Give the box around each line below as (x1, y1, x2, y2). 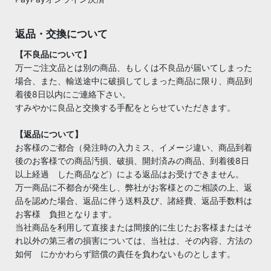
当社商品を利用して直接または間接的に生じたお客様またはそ (15, 221, 252, 232)
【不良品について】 (15, 48, 91, 59)
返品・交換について (15, 27, 108, 40)
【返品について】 (15, 128, 83, 139)
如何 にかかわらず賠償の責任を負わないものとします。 (15, 248, 235, 259)
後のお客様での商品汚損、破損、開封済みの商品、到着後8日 (15, 155, 249, 166)
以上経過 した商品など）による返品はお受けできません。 (15, 168, 244, 179)
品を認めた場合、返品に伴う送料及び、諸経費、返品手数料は (15, 195, 252, 206)
